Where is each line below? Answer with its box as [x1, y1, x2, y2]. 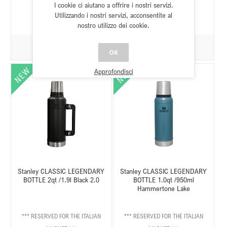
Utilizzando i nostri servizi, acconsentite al [55, 11, 172, 19]
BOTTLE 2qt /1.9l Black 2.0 [23, 175, 99, 184]
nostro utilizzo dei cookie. [78, 21, 149, 29]
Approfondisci [94, 67, 133, 75]
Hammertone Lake [137, 183, 190, 193]
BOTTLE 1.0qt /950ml [133, 175, 194, 184]
